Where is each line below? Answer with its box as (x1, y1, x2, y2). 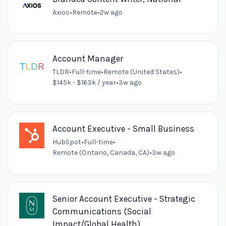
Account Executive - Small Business (52, 124, 194, 134)
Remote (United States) (103, 68, 180, 77)
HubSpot (52, 138, 81, 147)
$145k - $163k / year (52, 78, 116, 87)
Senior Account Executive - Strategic (52, 194, 195, 204)
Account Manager (52, 53, 123, 64)
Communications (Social (52, 206, 151, 217)
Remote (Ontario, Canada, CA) (52, 148, 149, 157)
